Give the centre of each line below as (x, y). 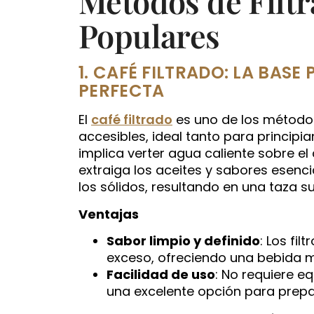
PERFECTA (122, 91)
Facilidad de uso (161, 275)
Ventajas (109, 214)
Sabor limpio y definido (183, 241)
